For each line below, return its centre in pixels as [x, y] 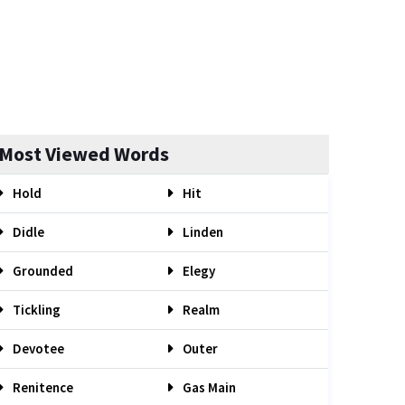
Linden [202, 232]
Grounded [42, 271]
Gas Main [208, 387]
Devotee [37, 348]
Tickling [35, 310]
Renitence [42, 387]
